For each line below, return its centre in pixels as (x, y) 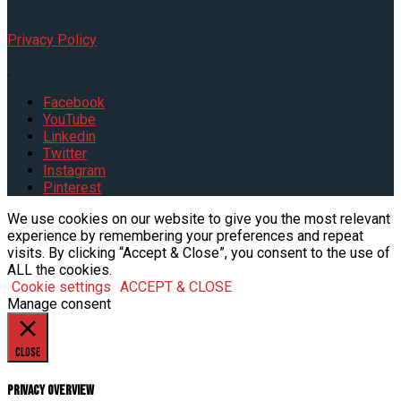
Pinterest (72, 188)
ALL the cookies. (60, 270)
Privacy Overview (51, 390)
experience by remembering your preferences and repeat (185, 236)
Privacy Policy (52, 40)
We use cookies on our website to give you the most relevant (199, 219)
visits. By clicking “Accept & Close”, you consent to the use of (199, 253)
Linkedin (69, 137)
